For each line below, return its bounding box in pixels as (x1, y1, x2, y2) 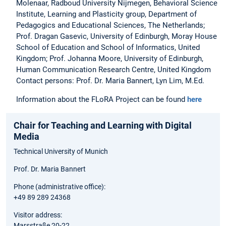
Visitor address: (14, 211, 62, 219)
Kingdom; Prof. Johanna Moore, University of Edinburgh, (16, 53, 203, 63)
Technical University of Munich (14, 147, 108, 156)
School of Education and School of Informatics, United (16, 42, 200, 52)
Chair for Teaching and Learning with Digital (14, 120, 192, 131)
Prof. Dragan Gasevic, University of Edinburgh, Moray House (16, 31, 217, 41)
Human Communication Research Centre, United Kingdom (16, 65, 213, 74)
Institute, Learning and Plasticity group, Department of (16, 9, 197, 19)
